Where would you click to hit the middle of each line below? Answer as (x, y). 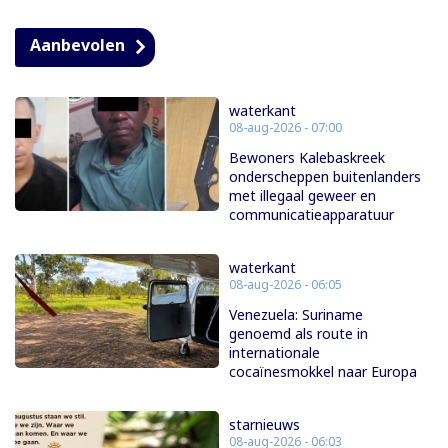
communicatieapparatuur (311, 214)
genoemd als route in (298, 333)
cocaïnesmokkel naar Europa (323, 371)
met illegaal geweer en (302, 195)
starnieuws (264, 424)
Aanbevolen (77, 44)
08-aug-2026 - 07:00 (285, 127)
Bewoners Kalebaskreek (307, 157)
